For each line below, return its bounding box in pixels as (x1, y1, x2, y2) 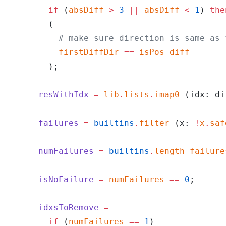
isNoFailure (8, 175, 94, 184)
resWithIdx (8, 90, 89, 99)
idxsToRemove (8, 203, 99, 212)
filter (139, 118, 169, 128)
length (154, 146, 185, 156)
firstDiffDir (8, 47, 119, 57)
